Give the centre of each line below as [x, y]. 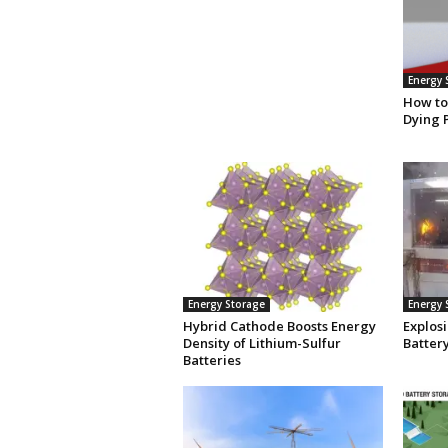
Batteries [211, 360]
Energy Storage [226, 304]
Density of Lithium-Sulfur [261, 343]
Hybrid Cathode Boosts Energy [279, 326]
